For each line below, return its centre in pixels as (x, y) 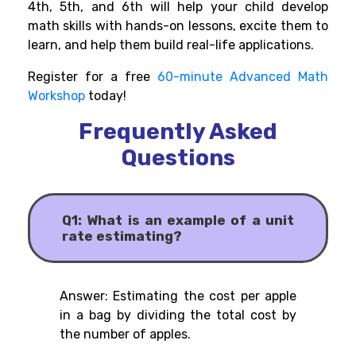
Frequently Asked (178, 132)
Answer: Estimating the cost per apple (178, 296)
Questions (178, 158)
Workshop (58, 96)
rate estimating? (122, 236)
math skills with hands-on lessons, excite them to (178, 26)
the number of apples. (125, 335)
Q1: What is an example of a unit (178, 221)
